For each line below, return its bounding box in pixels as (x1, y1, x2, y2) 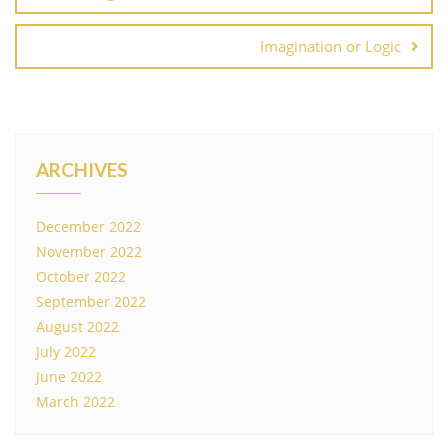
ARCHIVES (36, 157, 128, 181)
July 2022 (36, 341, 96, 361)
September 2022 (36, 291, 146, 311)
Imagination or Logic (260, 35, 401, 56)
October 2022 (36, 266, 126, 286)
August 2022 (36, 316, 119, 336)
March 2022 (36, 391, 115, 411)
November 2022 (36, 241, 142, 261)
